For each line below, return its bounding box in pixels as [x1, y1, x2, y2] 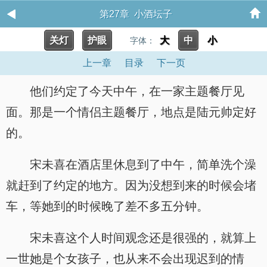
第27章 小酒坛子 [100, 9, 172, 19]
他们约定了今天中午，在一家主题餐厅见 [30, 85, 244, 98]
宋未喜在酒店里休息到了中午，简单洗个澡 [30, 158, 256, 171]
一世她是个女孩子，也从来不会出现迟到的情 [6, 252, 244, 265]
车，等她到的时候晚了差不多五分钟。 [6, 200, 209, 213]
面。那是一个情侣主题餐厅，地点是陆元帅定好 [6, 105, 256, 119]
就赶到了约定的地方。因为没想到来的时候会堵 [6, 179, 256, 192]
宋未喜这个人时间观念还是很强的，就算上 [30, 231, 256, 244]
